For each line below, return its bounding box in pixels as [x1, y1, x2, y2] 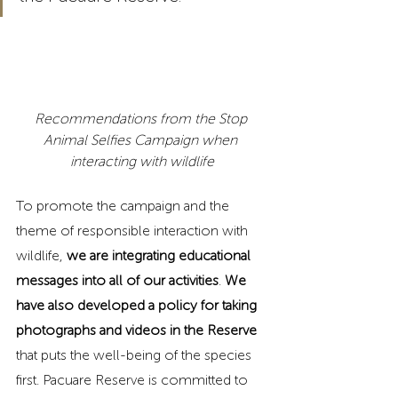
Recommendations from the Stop [34, 109, 251, 127]
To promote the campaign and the [16, 196, 233, 214]
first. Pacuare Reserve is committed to [16, 370, 251, 388]
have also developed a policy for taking [16, 296, 260, 314]
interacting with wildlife [70, 152, 214, 170]
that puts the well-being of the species [16, 346, 255, 363]
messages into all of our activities [16, 271, 219, 289]
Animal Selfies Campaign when [44, 131, 241, 148]
